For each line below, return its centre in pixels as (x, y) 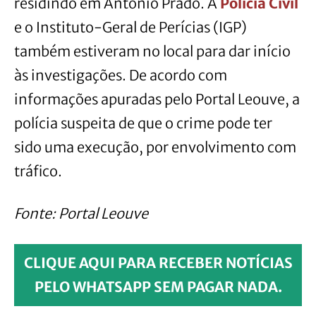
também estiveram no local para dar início (152, 51)
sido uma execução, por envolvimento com (155, 147)
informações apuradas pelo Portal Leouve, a (157, 99)
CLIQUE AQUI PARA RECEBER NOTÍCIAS (158, 262)
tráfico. (38, 171)
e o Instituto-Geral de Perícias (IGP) (130, 27)
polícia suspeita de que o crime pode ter (143, 123)
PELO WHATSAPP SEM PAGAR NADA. (158, 286)
